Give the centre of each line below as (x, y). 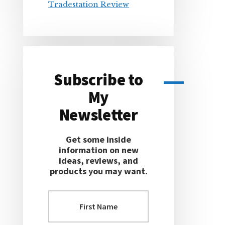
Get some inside (98, 139)
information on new (98, 150)
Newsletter (98, 115)
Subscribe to (98, 80)
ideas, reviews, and (98, 160)
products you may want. (98, 171)
